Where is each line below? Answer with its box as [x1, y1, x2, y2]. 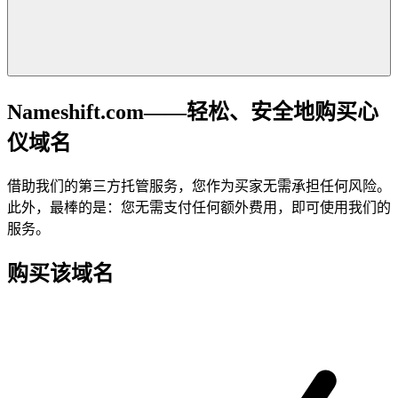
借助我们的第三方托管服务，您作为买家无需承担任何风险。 [7, 178, 391, 194]
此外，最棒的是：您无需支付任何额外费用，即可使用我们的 [7, 199, 391, 215]
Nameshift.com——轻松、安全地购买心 [7, 99, 378, 123]
